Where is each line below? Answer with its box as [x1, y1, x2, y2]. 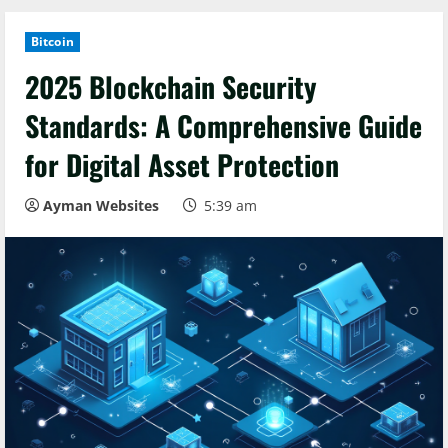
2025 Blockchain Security [25, 65, 317, 107]
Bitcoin [31, 32, 74, 50]
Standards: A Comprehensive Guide [25, 104, 422, 146]
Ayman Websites [43, 195, 159, 215]
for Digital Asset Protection [25, 143, 339, 185]
